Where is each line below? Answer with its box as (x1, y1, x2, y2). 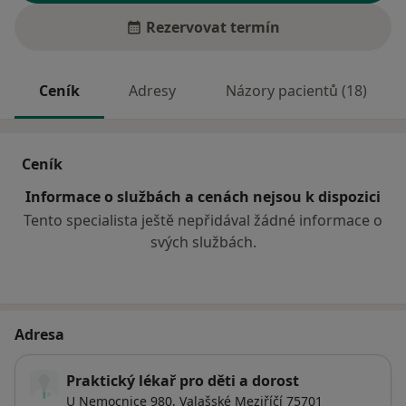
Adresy (129, 81, 177, 101)
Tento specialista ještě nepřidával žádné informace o (24, 210, 382, 231)
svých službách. (150, 232, 256, 253)
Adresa (14, 324, 64, 345)
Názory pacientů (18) (225, 81, 367, 101)
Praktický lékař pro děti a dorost (66, 371, 299, 391)
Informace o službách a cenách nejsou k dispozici (25, 187, 381, 208)
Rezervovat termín (146, 17, 280, 38)
